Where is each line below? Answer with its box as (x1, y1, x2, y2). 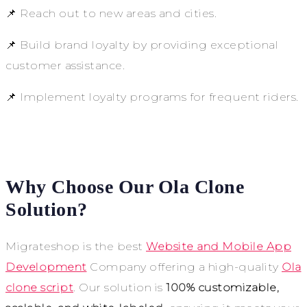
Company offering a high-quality (86, 260, 282, 273)
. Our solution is (73, 280, 166, 294)
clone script (5, 280, 73, 294)
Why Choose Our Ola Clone (5, 175, 244, 197)
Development (5, 260, 87, 273)
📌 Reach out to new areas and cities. (5, 6, 217, 20)
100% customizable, (166, 280, 279, 294)
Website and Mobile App (146, 239, 291, 253)
